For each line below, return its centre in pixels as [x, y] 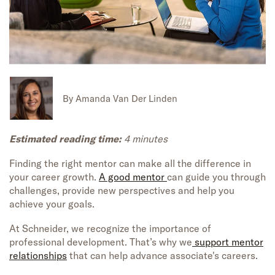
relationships [38, 256]
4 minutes [146, 139]
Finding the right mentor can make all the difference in [130, 164]
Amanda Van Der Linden [126, 98]
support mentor [228, 242]
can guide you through [216, 177]
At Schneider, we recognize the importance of [110, 229]
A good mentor [133, 177]
